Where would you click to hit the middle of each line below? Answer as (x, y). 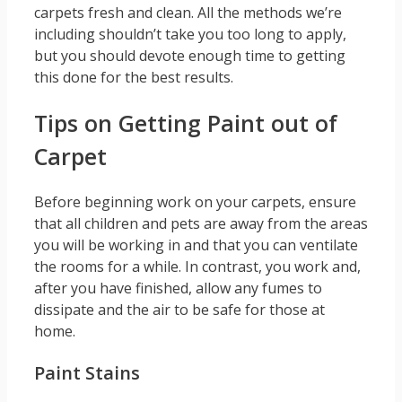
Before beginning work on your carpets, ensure (195, 202)
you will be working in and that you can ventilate (196, 245)
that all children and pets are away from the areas (201, 224)
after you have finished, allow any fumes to (178, 288)
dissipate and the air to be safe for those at (179, 310)
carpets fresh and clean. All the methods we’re (188, 12)
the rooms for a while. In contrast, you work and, (197, 267)
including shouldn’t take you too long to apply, (190, 34)
